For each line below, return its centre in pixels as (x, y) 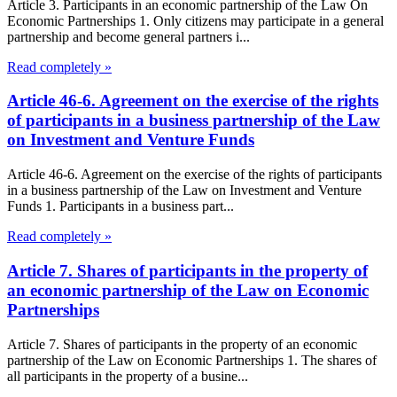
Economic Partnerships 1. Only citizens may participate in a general (195, 20)
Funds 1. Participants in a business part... (121, 206)
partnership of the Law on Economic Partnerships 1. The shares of (192, 360)
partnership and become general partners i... (128, 36)
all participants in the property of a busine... (128, 376)
